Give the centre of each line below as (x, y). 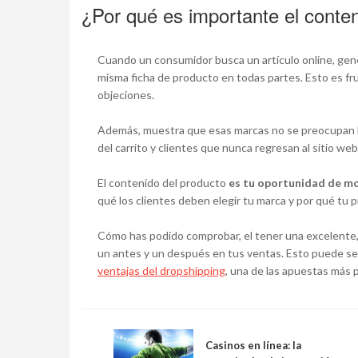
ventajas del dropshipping (161, 271)
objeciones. (127, 95)
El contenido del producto (163, 183)
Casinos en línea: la (253, 346)
